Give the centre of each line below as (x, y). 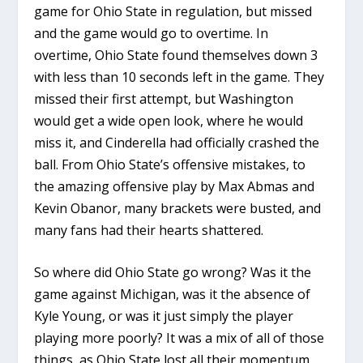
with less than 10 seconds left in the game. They (179, 77)
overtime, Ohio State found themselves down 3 (176, 55)
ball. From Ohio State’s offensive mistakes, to (170, 164)
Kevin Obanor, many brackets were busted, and (178, 208)
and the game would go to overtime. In (152, 33)
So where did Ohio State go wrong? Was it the (173, 273)
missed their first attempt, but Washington (164, 98)
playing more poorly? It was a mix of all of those (179, 338)
